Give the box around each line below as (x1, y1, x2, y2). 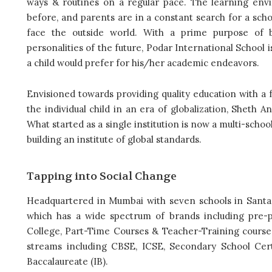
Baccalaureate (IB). (27, 256, 108, 268)
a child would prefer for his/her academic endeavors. (27, 57, 259, 69)
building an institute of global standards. (27, 134, 202, 146)
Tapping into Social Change (27, 169, 177, 184)
